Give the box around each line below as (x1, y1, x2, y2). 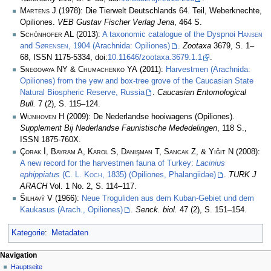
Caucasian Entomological (157, 88, 246, 97)
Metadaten (51, 228, 88, 237)
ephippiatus (20, 170, 60, 179)
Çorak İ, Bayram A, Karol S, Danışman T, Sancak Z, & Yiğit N (20, 147, 233, 156)
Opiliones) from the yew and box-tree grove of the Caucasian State (20, 77, 253, 86)
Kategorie (11, 228, 45, 237)
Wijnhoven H (20, 112, 64, 121)
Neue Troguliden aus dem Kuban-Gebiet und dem (82, 194, 254, 203)
